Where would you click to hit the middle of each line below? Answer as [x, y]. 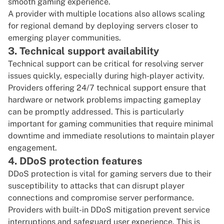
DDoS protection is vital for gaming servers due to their [110, 174]
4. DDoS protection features [75, 161]
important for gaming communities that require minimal [111, 124]
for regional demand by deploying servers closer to [103, 26]
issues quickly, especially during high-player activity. [106, 76]
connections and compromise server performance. [101, 198]
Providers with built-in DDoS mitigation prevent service [109, 210]
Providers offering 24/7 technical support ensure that [107, 88]
